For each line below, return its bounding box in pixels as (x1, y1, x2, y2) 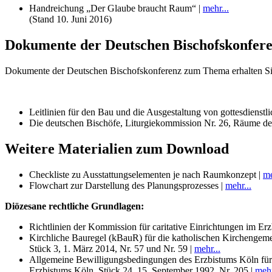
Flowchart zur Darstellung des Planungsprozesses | (29, 180, 225, 191)
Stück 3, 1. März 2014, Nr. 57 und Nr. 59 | (29, 243, 194, 254)
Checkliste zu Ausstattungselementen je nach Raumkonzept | (29, 169, 263, 180)
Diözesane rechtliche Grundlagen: (5, 201, 144, 211)
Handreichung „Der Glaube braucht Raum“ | (29, 3, 203, 14)
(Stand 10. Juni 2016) (29, 14, 112, 25)
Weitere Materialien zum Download (5, 141, 229, 157)
